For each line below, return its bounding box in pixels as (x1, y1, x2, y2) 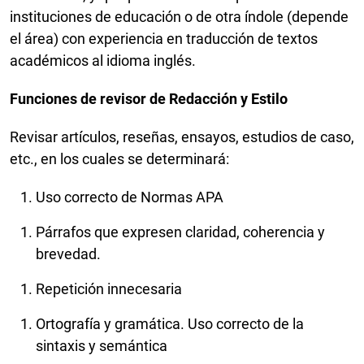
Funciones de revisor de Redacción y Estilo (10, 90, 288, 108)
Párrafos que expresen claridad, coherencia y (36, 223, 325, 241)
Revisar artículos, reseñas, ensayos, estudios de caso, (10, 128, 354, 146)
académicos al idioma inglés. (10, 52, 199, 70)
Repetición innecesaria (36, 280, 185, 298)
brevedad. (36, 245, 104, 263)
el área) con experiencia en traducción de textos (10, 30, 318, 48)
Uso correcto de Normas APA (36, 188, 227, 206)
